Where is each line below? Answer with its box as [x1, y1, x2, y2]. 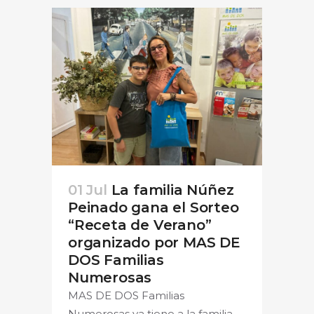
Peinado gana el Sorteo [68, 198, 239, 216]
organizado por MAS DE [68, 233, 240, 251]
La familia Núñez [111, 181, 234, 198]
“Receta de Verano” [68, 216, 212, 233]
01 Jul [68, 181, 107, 198]
